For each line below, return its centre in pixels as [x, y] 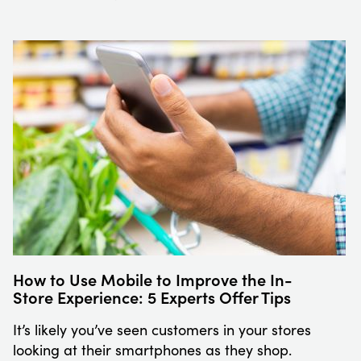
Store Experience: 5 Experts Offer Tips [152, 297]
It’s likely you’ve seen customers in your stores [162, 330]
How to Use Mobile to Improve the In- [153, 279]
